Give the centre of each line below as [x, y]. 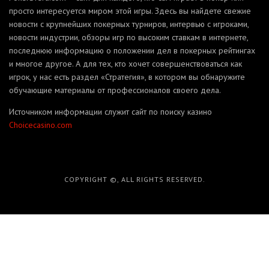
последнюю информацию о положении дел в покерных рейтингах [132, 50]
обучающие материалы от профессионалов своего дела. [115, 90]
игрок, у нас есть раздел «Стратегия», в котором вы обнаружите [127, 77]
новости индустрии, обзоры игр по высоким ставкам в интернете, [128, 37]
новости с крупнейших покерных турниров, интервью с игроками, [129, 24]
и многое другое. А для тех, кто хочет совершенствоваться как [125, 63]
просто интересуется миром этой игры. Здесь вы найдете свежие [130, 11]
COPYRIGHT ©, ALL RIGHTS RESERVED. [134, 179]
